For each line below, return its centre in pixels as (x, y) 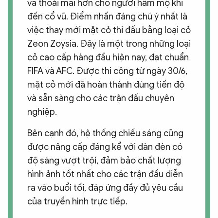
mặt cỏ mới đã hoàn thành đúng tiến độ (106, 84)
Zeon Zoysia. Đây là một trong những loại (109, 44)
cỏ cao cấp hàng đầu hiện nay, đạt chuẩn (108, 57)
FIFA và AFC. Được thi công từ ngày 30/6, (107, 71)
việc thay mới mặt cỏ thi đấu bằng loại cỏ (109, 30)
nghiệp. (42, 112)
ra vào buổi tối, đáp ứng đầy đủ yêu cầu (105, 188)
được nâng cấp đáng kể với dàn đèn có (105, 147)
